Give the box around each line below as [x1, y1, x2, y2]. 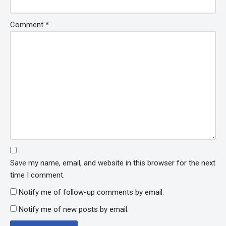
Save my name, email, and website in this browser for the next [10, 158, 215, 168]
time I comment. [10, 171, 65, 180]
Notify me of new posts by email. [19, 205, 129, 214]
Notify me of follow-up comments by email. [19, 188, 164, 197]
